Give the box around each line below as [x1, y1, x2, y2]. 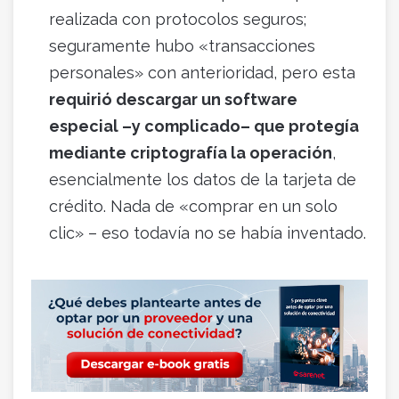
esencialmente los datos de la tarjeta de [49, 169, 356, 189]
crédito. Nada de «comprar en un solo [49, 196, 338, 216]
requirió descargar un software [49, 89, 297, 109]
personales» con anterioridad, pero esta [49, 62, 355, 82]
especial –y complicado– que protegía [49, 116, 359, 135]
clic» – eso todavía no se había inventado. [49, 223, 366, 242]
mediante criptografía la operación [49, 142, 332, 162]
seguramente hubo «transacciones [49, 36, 315, 55]
